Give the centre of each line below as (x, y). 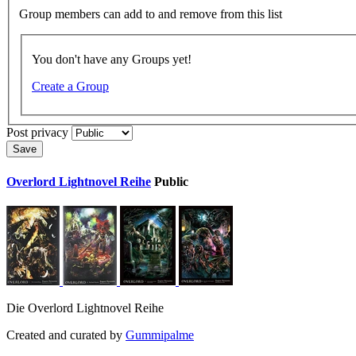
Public (171, 181)
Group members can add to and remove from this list (151, 14)
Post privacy (37, 133)
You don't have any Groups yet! (112, 60)
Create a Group (70, 87)
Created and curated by (66, 335)
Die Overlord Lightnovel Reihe (85, 308)
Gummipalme (160, 335)
